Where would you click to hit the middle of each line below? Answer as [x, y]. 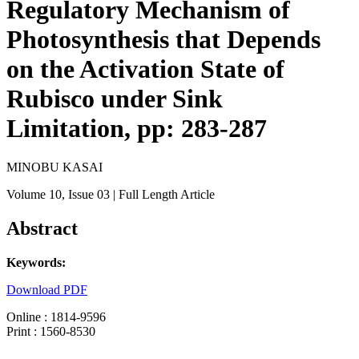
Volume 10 [34, 195]
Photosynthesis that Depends [163, 39]
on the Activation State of [145, 69]
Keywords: [36, 263]
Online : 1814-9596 [56, 317]
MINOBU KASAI [54, 167]
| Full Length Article [162, 195]
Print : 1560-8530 [51, 332]
